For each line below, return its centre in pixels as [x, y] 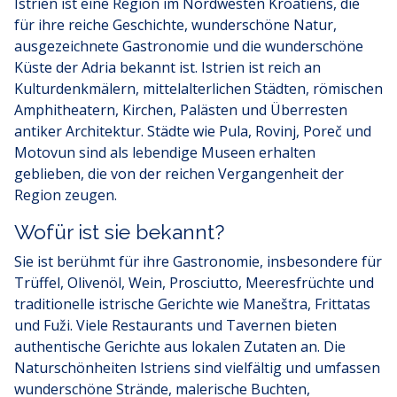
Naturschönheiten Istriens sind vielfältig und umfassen [197, 368]
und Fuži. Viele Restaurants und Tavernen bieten [175, 325]
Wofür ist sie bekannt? [119, 232]
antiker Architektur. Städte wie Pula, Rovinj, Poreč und [193, 131]
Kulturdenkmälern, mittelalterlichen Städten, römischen [198, 89]
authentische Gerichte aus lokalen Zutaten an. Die [180, 346]
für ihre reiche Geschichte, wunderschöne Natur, [175, 25]
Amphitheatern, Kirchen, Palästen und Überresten [181, 110]
